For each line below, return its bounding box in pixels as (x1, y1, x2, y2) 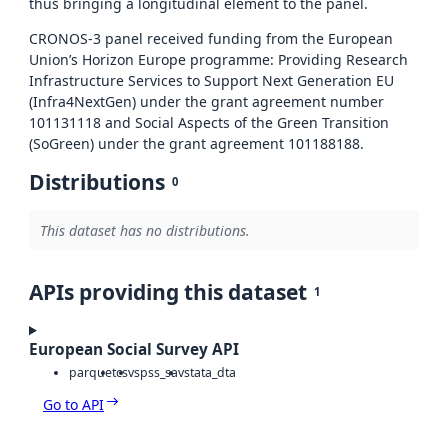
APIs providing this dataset (29, 278, 307, 307)
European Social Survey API (29, 339, 239, 361)
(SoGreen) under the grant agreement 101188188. (29, 134, 364, 154)
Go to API (43, 394, 104, 414)
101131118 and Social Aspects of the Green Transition (29, 113, 389, 133)
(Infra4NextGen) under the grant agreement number (29, 92, 384, 112)
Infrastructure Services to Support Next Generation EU (29, 71, 394, 91)
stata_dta (184, 363, 236, 381)
